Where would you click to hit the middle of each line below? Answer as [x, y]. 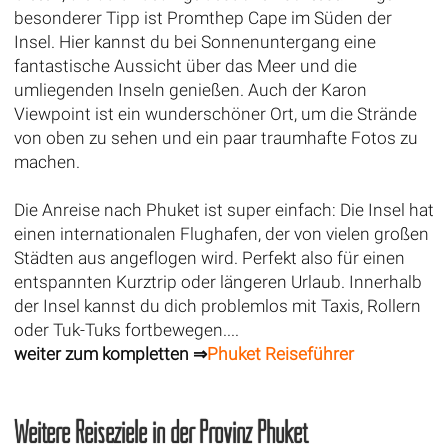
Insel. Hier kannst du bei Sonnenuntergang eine [194, 41]
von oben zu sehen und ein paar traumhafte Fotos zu [215, 137]
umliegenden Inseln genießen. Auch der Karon [190, 89]
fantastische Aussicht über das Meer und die [185, 65]
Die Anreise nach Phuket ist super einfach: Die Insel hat [223, 209]
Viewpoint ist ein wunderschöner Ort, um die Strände [215, 113]
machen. [46, 161]
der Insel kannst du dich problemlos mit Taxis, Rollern [217, 305]
